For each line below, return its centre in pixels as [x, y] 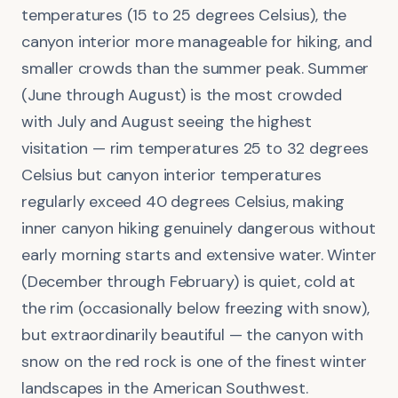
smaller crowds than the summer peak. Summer [195, 68]
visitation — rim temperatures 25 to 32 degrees [195, 148]
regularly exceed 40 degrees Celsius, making [183, 201]
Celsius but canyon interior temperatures [171, 175]
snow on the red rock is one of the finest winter [194, 361]
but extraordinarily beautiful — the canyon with [192, 334]
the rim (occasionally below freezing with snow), [195, 308]
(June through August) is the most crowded [182, 95]
